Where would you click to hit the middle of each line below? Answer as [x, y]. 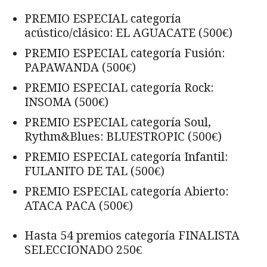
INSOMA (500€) [66, 102]
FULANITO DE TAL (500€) [94, 171]
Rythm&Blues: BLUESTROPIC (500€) [123, 136]
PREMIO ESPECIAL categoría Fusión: [125, 53]
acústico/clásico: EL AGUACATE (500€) [128, 33]
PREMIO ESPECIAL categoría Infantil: [126, 157]
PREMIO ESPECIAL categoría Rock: [119, 88]
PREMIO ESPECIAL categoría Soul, [118, 122]
